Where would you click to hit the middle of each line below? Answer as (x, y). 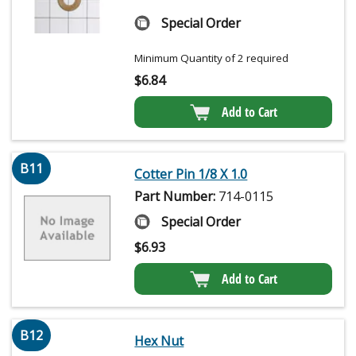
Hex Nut (159, 341)
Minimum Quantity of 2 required (212, 58)
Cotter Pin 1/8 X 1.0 (191, 174)
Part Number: (177, 196)
